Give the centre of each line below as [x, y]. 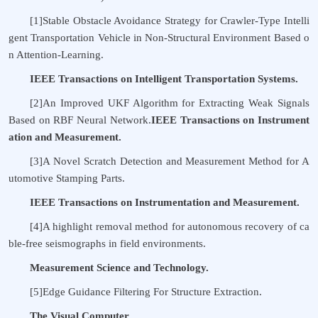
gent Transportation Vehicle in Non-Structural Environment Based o [159, 38]
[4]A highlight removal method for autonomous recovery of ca [170, 226]
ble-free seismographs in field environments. [107, 243]
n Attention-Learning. [56, 55]
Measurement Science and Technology [118, 268]
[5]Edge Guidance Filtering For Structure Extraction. [146, 292]
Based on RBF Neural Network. [80, 120]
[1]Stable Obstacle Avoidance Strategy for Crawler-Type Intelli [170, 21]
